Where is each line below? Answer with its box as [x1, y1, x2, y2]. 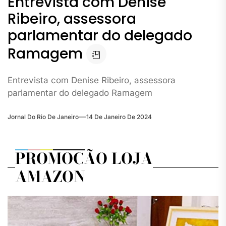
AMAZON [15, 164, 85, 188]
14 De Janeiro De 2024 [86, 112, 152, 121]
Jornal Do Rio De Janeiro [8, 112, 79, 121]
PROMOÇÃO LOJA [15, 146, 153, 170]
